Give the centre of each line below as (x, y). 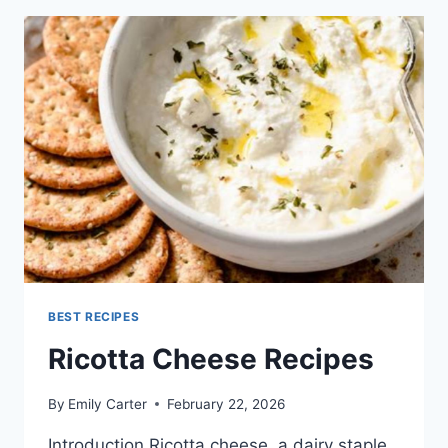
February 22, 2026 (226, 403)
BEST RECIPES (94, 317)
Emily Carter (108, 403)
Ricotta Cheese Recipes (211, 358)
